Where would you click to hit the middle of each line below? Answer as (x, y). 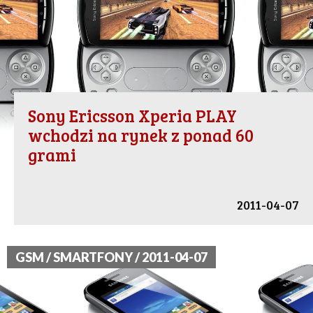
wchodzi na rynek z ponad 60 (141, 136)
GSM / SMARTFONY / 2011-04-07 (111, 257)
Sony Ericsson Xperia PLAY (132, 116)
